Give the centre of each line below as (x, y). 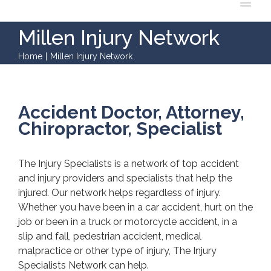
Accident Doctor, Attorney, (131, 112)
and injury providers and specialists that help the (125, 178)
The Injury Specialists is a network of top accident (129, 164)
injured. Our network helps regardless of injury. (119, 193)
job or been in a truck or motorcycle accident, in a (128, 222)
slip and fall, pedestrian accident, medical (110, 236)
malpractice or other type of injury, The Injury (117, 251)
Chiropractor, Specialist (120, 129)
